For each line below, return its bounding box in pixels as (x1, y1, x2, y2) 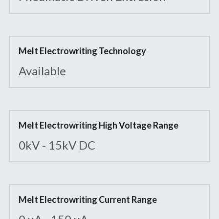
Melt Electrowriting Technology (19, 45, 147, 56)
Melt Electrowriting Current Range (19, 194, 157, 205)
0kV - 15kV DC (19, 138, 96, 152)
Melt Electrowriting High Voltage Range (19, 120, 179, 131)
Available (19, 64, 66, 78)
